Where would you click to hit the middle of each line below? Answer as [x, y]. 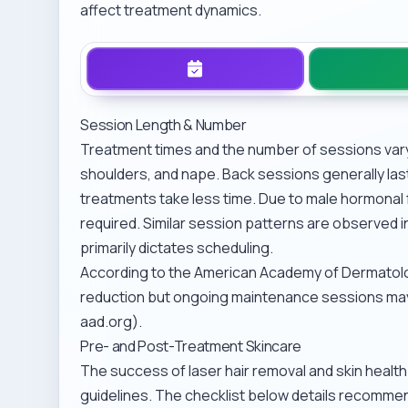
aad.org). [112, 321]
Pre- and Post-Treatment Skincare [191, 346]
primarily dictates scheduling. [177, 248]
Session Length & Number [163, 125]
